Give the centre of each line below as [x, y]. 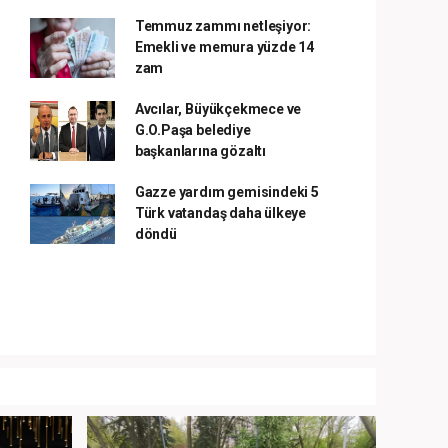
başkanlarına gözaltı [200, 151]
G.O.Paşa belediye [192, 130]
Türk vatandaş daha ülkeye [220, 213]
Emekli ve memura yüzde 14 [224, 47]
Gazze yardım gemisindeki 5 [226, 192]
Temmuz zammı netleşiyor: [223, 26]
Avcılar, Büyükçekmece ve [218, 109]
